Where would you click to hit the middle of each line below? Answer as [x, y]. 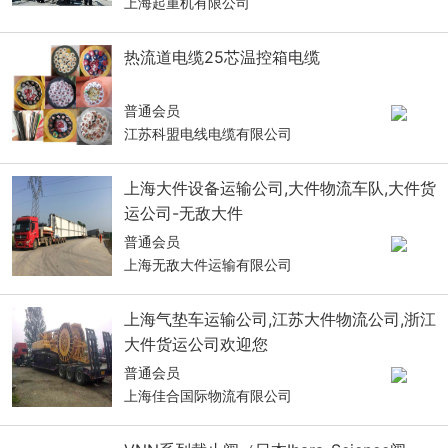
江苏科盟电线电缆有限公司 [208, 133]
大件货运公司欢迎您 [196, 344]
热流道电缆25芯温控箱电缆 [222, 57]
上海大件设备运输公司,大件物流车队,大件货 [280, 188]
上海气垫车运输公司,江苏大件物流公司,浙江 [280, 319]
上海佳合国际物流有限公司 [208, 395]
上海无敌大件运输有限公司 [208, 264]
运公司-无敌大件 [183, 213]
